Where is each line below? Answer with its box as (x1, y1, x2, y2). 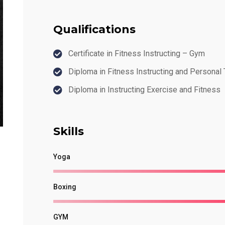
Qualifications (53, 23, 136, 36)
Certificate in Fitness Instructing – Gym (68, 49, 205, 58)
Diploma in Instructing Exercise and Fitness (68, 85, 221, 94)
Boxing (53, 183, 77, 191)
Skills (53, 125, 84, 138)
